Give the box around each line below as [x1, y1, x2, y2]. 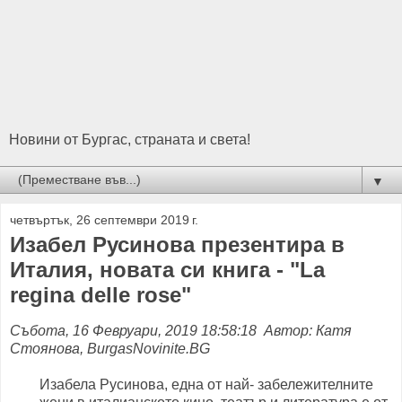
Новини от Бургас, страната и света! [9, 132, 250, 148]
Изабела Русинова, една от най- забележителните [39, 376, 373, 392]
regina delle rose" [10, 283, 191, 308]
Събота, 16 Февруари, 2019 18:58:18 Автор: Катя [10, 322, 352, 338]
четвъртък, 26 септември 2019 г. [10, 213, 198, 228]
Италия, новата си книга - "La [10, 258, 325, 283]
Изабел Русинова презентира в [10, 232, 345, 258]
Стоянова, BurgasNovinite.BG [10, 340, 210, 356]
